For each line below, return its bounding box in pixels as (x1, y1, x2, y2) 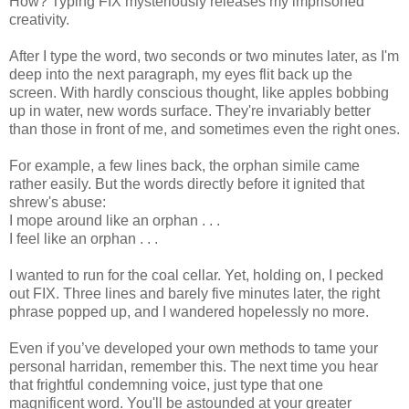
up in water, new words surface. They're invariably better (9, 103, 371, 120)
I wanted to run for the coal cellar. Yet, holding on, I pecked (9, 267, 383, 284)
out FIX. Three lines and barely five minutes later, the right (9, 286, 380, 302)
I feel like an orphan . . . (9, 231, 158, 247)
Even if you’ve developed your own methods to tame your (9, 341, 378, 357)
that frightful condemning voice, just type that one (9, 377, 323, 393)
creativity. (9, 12, 69, 28)
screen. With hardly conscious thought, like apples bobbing (9, 85, 389, 101)
